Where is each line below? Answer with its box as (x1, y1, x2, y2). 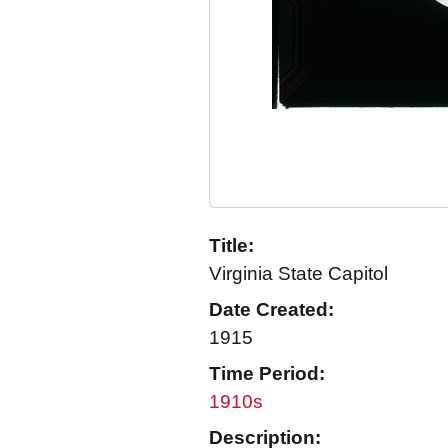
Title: (209, 235, 254, 256)
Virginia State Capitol (209, 263, 388, 284)
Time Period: (209, 363, 325, 384)
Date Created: (209, 299, 334, 320)
